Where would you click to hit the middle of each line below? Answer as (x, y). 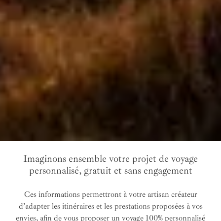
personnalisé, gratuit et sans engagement (110, 171)
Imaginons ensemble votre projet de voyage (110, 159)
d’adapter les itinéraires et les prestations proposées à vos (110, 206)
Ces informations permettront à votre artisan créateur (110, 195)
